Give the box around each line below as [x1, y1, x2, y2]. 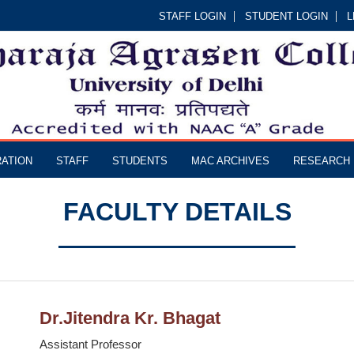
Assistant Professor [40, 337, 141, 351]
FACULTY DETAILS [62, 197, 292, 226]
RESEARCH [293, 154, 350, 167]
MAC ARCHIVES [191, 154, 269, 167]
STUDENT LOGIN [245, 10, 328, 22]
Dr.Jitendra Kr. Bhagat [40, 307, 220, 328]
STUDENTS [112, 154, 168, 167]
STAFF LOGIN [159, 10, 226, 22]
